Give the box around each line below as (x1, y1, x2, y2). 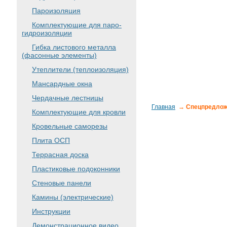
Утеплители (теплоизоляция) (32, 65, 129, 73)
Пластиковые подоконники (32, 165, 120, 173)
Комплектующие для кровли (32, 108, 126, 116)
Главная (151, 103, 175, 111)
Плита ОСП (32, 136, 70, 144)
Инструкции (32, 207, 70, 215)
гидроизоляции (22, 29, 72, 37)
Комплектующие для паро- (32, 21, 122, 29)
